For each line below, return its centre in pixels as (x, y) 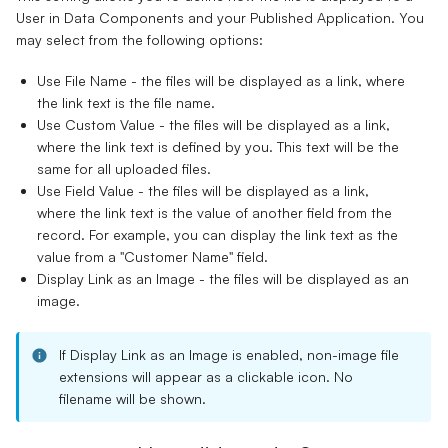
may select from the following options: (139, 40)
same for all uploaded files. (123, 169)
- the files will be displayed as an (301, 279)
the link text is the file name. (125, 103)
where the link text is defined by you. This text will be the (217, 147)
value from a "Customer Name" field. (152, 257)
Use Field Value (85, 191)
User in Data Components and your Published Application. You (220, 18)
